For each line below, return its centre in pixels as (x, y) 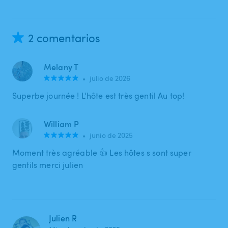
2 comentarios (64, 37)
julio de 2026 (110, 78)
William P (62, 124)
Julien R (63, 218)
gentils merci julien (48, 165)
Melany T (61, 67)
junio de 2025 (111, 135)
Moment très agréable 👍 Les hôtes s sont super (102, 152)
